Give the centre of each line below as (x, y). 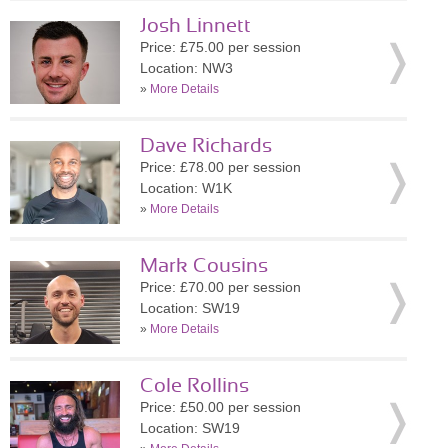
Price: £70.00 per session (220, 287)
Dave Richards (206, 146)
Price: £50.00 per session (220, 407)
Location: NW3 (186, 68)
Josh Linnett (195, 26)
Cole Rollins (194, 386)
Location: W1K (186, 188)
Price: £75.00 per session (220, 47)
